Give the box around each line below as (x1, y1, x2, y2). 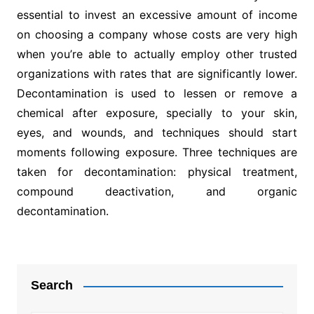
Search (30, 278, 73, 293)
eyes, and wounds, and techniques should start (16, 125, 298, 140)
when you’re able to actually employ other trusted (16, 47, 298, 62)
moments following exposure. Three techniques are (16, 145, 298, 160)
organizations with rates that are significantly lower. (16, 67, 298, 81)
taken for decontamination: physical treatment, (16, 165, 298, 179)
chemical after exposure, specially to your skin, (16, 106, 298, 121)
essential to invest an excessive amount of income (16, 8, 298, 22)
